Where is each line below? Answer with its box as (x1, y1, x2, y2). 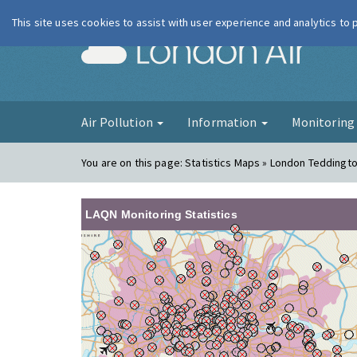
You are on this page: (81, 155, 186, 170)
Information (186, 114, 260, 130)
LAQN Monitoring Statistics (85, 208, 237, 221)
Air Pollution (81, 114, 155, 130)
